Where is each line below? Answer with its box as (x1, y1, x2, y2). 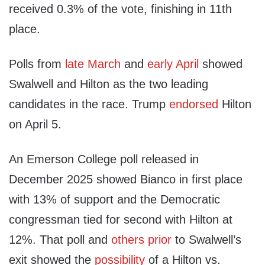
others (111, 233, 144, 247)
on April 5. (9, 118, 62, 131)
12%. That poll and (9, 233, 111, 247)
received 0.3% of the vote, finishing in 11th (9, 2, 232, 16)
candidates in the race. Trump (9, 98, 169, 111)
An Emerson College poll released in (9, 153, 199, 166)
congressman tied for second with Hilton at (9, 213, 232, 227)
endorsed (169, 98, 218, 111)
